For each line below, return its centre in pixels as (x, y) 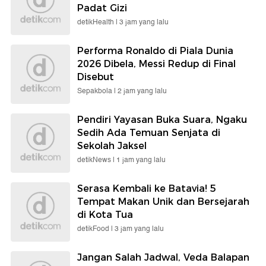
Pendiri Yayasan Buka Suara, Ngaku (162, 119)
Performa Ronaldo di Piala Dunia (155, 50)
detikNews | (97, 160)
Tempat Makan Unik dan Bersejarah (163, 201)
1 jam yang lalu (141, 160)
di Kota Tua (105, 214)
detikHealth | (98, 22)
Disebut (96, 77)
